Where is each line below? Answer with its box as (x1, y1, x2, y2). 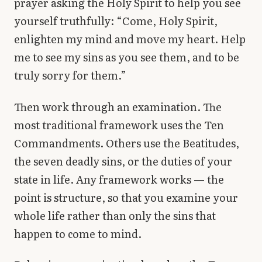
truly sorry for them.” (14, 67, 126, 84)
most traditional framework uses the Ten (14, 116, 224, 133)
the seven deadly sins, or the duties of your (14, 153, 232, 169)
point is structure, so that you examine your (14, 189, 238, 205)
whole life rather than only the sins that (14, 207, 216, 223)
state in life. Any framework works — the (14, 171, 224, 187)
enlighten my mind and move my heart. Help (14, 31, 246, 47)
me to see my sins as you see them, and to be (14, 49, 239, 65)
